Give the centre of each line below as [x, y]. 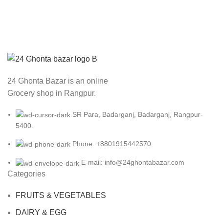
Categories [26, 174]
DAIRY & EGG [41, 212]
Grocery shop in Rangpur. [52, 93]
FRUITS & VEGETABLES [61, 195]
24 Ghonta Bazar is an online [58, 81]
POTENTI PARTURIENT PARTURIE [82, 17]
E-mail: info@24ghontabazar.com [133, 163]
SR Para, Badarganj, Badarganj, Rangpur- [138, 114]
